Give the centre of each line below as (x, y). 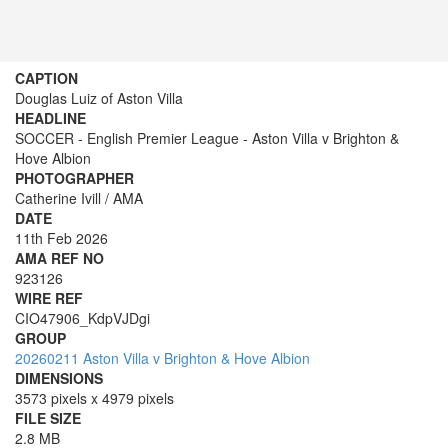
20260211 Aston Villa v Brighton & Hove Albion (162, 358)
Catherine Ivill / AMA (79, 198)
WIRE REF (49, 298)
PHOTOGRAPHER (74, 178)
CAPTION (46, 78)
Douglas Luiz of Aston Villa (99, 98)
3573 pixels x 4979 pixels (94, 398)
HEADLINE (50, 118)
